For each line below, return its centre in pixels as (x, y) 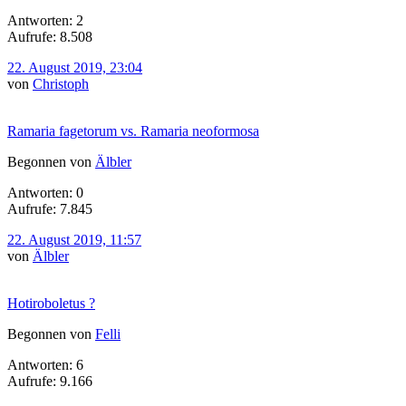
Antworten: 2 (45, 20)
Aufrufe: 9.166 (50, 381)
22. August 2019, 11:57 (74, 239)
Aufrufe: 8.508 (50, 36)
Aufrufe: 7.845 (50, 208)
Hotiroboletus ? (51, 303)
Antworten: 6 (45, 364)
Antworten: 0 (45, 192)
